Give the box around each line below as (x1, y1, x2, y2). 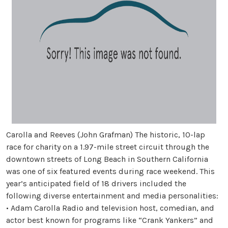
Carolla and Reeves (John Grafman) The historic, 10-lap (6, 129, 205, 139)
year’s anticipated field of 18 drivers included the (6, 178, 186, 188)
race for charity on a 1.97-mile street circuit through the (6, 141, 209, 152)
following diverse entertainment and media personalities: (6, 190, 218, 201)
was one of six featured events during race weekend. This (6, 166, 215, 176)
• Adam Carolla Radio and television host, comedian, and (6, 203, 214, 213)
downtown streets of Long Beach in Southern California (6, 154, 208, 164)
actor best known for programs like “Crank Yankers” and (6, 215, 213, 225)
